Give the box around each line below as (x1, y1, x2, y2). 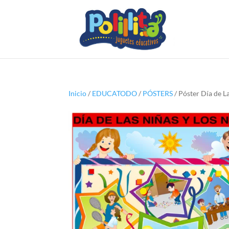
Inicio (68, 89, 87, 98)
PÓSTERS (143, 89, 173, 98)
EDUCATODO (92, 89, 138, 98)
